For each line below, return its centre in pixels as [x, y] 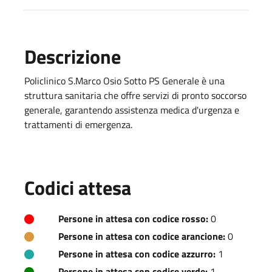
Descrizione [73, 56]
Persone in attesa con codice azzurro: [137, 253]
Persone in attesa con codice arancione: [142, 236]
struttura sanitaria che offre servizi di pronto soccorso [135, 95]
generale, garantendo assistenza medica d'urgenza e [132, 110]
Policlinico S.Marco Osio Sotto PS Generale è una [124, 80]
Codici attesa [78, 187]
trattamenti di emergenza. [78, 124]
